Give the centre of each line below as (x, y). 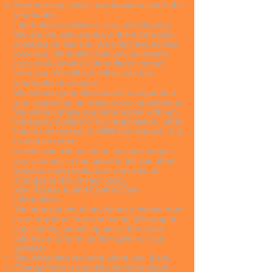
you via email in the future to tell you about (95, 160)
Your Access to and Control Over (76, 189)
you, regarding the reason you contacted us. (99, 102)
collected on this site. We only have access (96, 44)
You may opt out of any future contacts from (98, 209)
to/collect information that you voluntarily (91, 53)
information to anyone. (57, 83)
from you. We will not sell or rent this (83, 73)
